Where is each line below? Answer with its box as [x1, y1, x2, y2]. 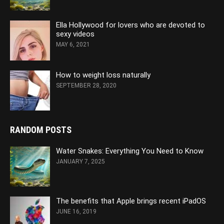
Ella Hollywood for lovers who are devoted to [56, 20, 205, 29]
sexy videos [56, 29, 94, 38]
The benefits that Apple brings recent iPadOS [56, 196, 206, 205]
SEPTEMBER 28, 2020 [56, 81, 116, 89]
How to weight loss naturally [56, 70, 150, 79]
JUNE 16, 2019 [56, 207, 96, 215]
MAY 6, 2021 [56, 40, 90, 48]
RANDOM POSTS [10, 124, 71, 135]
